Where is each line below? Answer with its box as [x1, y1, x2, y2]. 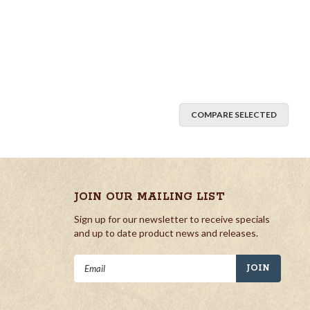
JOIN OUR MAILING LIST [73, 189, 225, 204]
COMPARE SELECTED [191, 109, 277, 120]
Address [73, 270, 111, 282]
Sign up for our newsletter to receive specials [73, 212, 270, 225]
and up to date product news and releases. [73, 226, 258, 239]
